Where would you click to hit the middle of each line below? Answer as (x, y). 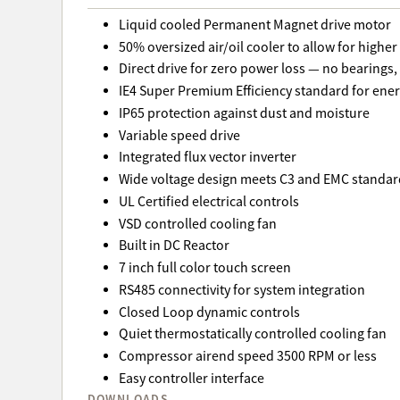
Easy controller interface (191, 378)
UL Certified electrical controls (208, 201)
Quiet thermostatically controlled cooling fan (252, 334)
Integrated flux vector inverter (207, 158)
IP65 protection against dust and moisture (244, 113)
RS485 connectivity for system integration (242, 290)
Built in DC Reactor (174, 246)
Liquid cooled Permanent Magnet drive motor (254, 25)
